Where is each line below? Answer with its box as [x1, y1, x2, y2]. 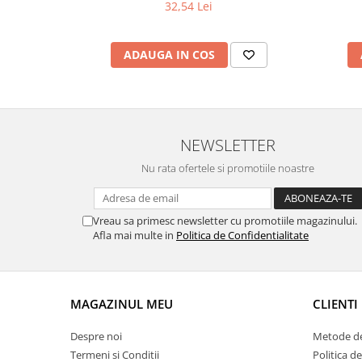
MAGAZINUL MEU [70, 296, 173, 312]
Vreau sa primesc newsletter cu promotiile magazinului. [93, 213, 357, 228]
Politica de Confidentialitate [176, 228, 309, 242]
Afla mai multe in [93, 228, 176, 242]
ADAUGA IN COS [123, 47, 215, 62]
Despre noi [70, 329, 122, 343]
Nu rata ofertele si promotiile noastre [141, 161, 314, 175]
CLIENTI [313, 296, 358, 312]
